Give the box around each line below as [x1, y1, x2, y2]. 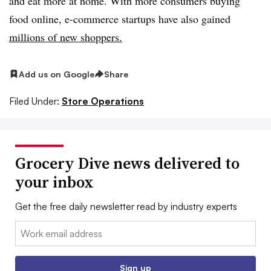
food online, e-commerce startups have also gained [9, 11, 230, 26]
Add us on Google [19, 68, 94, 79]
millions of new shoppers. [9, 29, 122, 44]
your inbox [15, 171, 94, 194]
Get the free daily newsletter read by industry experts [15, 200, 237, 213]
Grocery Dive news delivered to [15, 152, 240, 175]
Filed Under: [9, 95, 59, 108]
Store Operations [62, 95, 144, 108]
